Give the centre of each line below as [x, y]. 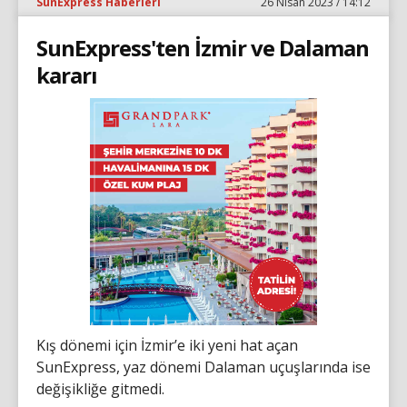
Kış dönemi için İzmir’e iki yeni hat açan [167, 345]
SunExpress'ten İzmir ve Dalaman [203, 47]
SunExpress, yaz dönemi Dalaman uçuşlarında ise [203, 367]
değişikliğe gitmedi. [100, 388]
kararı [67, 74]
